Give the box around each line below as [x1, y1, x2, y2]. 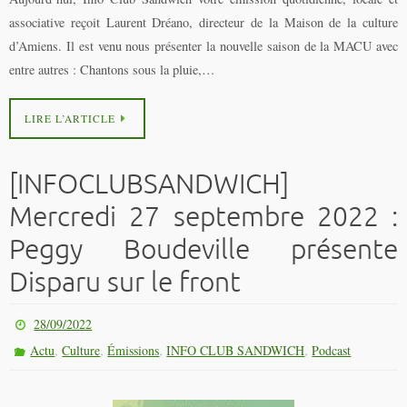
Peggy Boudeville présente [9, 232, 398, 267]
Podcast [312, 341, 352, 359]
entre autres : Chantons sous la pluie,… [9, 61, 214, 79]
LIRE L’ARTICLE [25, 111, 115, 125]
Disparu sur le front [9, 264, 241, 300]
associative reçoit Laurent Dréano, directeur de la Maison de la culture [9, 14, 398, 32]
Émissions [107, 341, 160, 359]
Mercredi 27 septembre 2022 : [9, 199, 398, 234]
